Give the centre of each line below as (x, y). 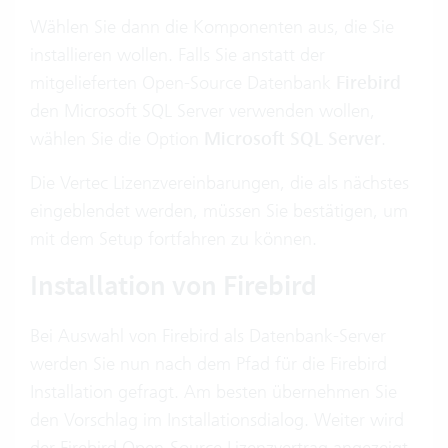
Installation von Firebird (176, 285)
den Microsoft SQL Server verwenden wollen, (202, 110)
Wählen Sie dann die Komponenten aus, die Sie (212, 26)
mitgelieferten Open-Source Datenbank (183, 82)
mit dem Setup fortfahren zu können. (173, 238)
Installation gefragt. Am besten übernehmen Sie (213, 391)
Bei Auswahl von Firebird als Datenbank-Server (208, 335)
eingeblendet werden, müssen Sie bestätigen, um (219, 210)
